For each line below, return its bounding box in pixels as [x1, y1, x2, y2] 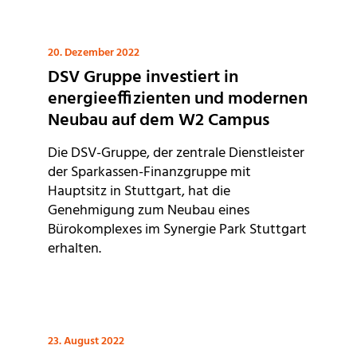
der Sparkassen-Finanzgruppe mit [48, 161, 251, 185]
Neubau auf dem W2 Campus [48, 107, 269, 135]
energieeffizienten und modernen [48, 85, 308, 114]
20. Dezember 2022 [48, 44, 139, 63]
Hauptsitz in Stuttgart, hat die [48, 180, 230, 204]
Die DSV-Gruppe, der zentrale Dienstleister [48, 142, 304, 166]
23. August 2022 [48, 332, 124, 351]
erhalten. [48, 237, 101, 261]
